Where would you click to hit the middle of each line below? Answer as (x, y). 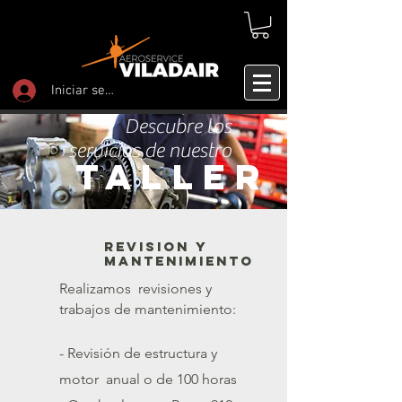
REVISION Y (156, 247)
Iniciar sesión (90, 90)
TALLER (172, 177)
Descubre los (178, 127)
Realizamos (95, 289)
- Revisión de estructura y (138, 354)
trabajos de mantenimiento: (149, 310)
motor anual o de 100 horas (148, 380)
